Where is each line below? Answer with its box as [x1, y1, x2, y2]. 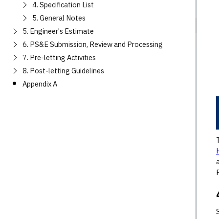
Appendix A [22, 79, 57, 88]
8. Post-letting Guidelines [22, 66, 104, 75]
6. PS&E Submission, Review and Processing [22, 40, 163, 49]
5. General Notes [32, 13, 86, 22]
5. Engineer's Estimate [22, 26, 94, 36]
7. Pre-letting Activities [22, 53, 96, 62]
